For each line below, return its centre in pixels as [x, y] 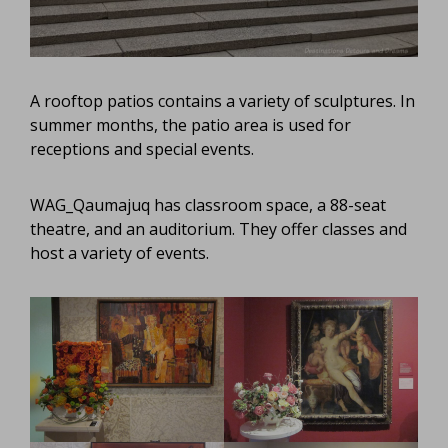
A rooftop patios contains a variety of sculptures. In [222, 100]
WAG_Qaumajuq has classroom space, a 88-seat [208, 204]
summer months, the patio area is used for [190, 124]
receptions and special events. [142, 148]
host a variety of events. [119, 252]
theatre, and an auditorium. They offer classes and [218, 228]
